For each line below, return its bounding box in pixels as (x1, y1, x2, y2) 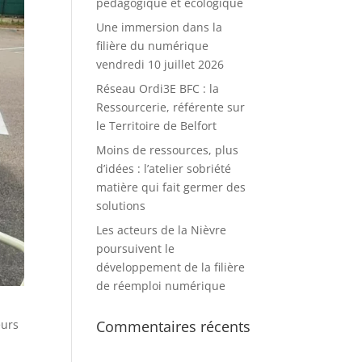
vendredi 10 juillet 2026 (96, 57, 225, 73)
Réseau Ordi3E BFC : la (96, 81, 220, 97)
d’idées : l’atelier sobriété (96, 161, 232, 177)
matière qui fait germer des (96, 179, 246, 196)
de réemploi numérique (96, 278, 226, 294)
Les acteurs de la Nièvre (96, 222, 227, 238)
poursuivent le (96, 241, 175, 257)
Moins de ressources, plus (96, 142, 239, 158)
